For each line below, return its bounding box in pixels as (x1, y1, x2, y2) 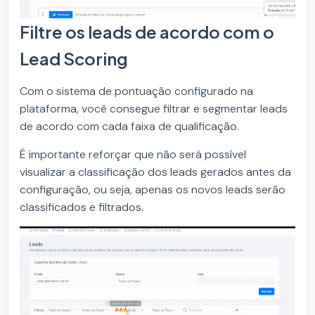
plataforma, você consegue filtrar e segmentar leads (20, 101, 288, 116)
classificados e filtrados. (20, 199, 144, 214)
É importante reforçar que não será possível (20, 146, 247, 162)
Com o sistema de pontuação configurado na (20, 83, 254, 98)
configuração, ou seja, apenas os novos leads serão (20, 181, 286, 197)
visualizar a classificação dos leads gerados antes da (20, 164, 292, 179)
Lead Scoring (20, 47, 129, 69)
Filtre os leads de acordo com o (20, 20, 275, 42)
